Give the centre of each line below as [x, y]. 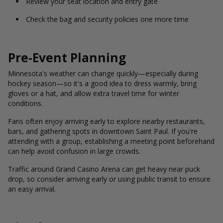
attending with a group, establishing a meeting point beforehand [111, 141]
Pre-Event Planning [67, 57]
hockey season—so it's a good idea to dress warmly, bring [102, 83]
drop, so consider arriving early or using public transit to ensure [109, 179]
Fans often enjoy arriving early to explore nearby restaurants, [107, 121]
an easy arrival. [32, 189]
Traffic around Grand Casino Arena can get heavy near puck [104, 169]
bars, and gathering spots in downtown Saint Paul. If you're [103, 131]
